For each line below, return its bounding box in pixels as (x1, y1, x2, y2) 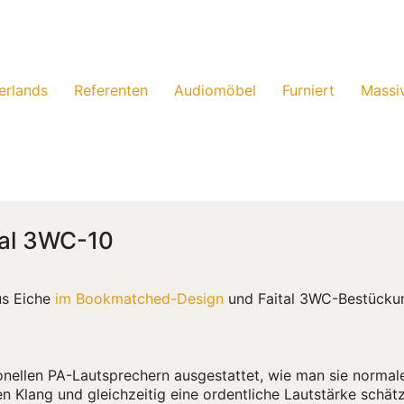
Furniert (282, 81, 335, 100)
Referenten (74, 81, 148, 100)
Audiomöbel (174, 81, 256, 100)
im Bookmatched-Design (55, 289, 224, 308)
